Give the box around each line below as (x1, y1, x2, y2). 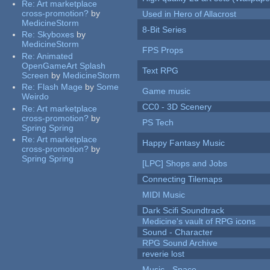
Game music (142, 86, 191, 96)
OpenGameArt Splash (22, 60, 106, 71)
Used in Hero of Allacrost (142, 9, 237, 19)
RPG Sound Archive (142, 238, 218, 248)
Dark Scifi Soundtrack (142, 206, 225, 216)
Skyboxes (37, 30, 75, 40)
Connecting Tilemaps (142, 174, 223, 184)
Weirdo (22, 92, 49, 102)
